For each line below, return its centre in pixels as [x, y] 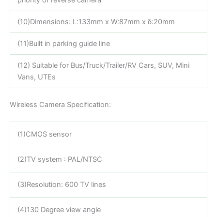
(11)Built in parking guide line [63, 43]
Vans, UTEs [36, 77]
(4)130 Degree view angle [59, 209]
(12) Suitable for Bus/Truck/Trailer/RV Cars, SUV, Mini [103, 65]
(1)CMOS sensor [44, 134]
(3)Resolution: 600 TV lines [62, 184]
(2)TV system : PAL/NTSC [60, 159]
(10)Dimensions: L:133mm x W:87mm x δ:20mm [96, 22]
